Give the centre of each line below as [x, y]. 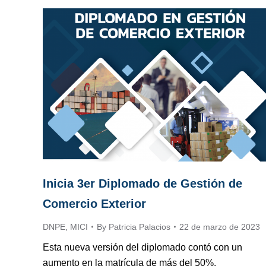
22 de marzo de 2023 [220, 227]
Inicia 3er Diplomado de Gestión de [142, 183]
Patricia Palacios [140, 227]
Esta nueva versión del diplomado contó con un [142, 247]
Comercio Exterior [94, 203]
